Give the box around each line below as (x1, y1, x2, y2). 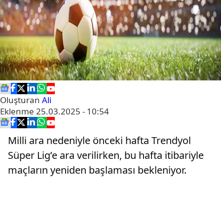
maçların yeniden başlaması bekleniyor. (8, 163, 186, 177)
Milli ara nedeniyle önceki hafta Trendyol (8, 134, 191, 147)
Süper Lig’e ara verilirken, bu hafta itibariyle (8, 148, 204, 162)
